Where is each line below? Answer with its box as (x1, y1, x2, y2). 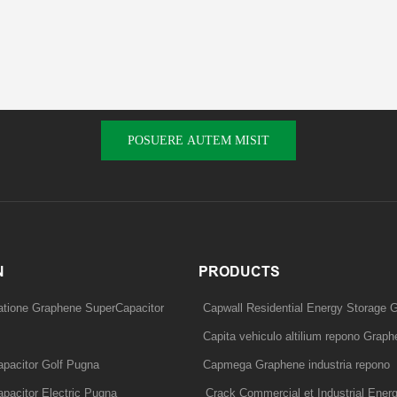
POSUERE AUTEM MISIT (128, 134, 269, 148)
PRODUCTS (198, 263, 280, 279)
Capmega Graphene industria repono (203, 358, 390, 372)
